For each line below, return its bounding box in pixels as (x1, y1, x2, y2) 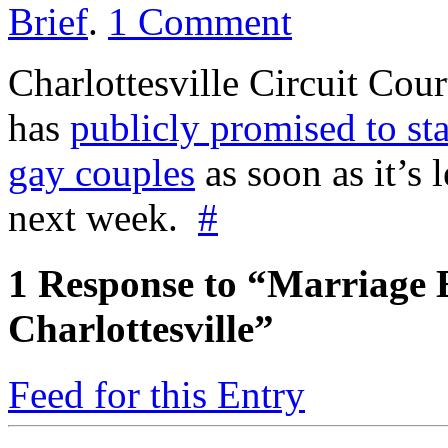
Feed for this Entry (8, 373, 305, 417)
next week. (8, 195, 198, 239)
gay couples (8, 150, 195, 194)
